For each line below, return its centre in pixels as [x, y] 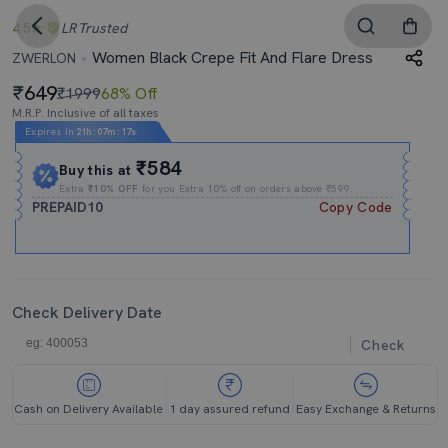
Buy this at [98, 170]
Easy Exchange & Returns [366, 409]
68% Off [129, 93]
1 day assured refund [229, 409]
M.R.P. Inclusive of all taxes [85, 113]
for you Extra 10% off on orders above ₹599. [246, 188]
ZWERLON [44, 58]
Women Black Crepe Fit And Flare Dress [230, 57]
